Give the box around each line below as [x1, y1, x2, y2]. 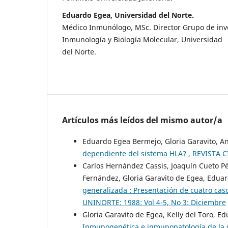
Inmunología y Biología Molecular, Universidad [62, 34, 222, 44]
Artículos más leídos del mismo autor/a [62, 115, 222, 126]
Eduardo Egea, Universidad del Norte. [62, 10, 194, 20]
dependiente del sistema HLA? [82, 149, 188, 159]
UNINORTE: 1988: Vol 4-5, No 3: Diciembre [82, 197, 226, 208]
